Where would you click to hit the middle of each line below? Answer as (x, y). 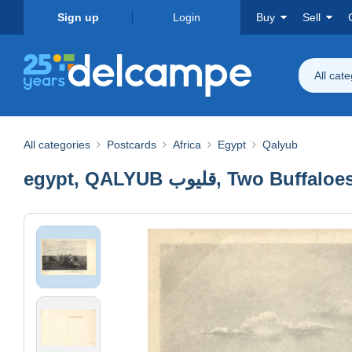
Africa (187, 144)
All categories (57, 144)
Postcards (132, 144)
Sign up (78, 17)
